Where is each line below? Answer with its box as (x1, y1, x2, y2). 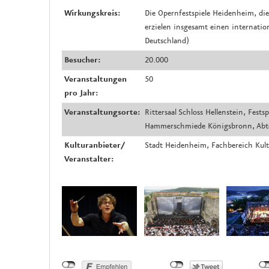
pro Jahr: (64, 88, 98, 98)
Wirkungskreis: (64, 8, 120, 18)
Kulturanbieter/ (64, 140, 125, 150)
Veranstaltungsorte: (64, 107, 140, 117)
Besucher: (64, 55, 100, 65)
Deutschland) (145, 35, 189, 46)
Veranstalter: (64, 154, 113, 164)
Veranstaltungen (64, 74, 127, 84)
